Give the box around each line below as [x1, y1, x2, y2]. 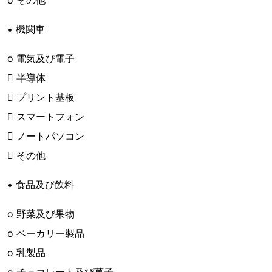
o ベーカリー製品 [7, 227, 84, 240]
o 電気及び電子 [7, 52, 75, 65]
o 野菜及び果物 [7, 208, 75, 220]
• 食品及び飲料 [7, 178, 74, 191]
